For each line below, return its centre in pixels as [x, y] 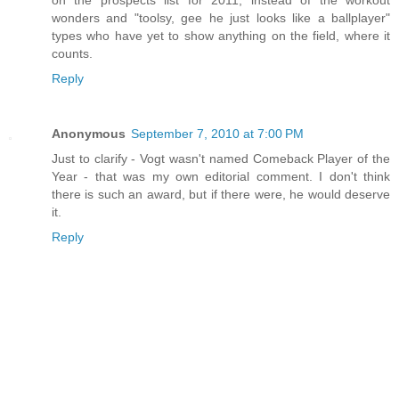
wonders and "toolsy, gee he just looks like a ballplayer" [221, 17]
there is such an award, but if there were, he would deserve [221, 194]
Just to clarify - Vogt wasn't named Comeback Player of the [221, 158]
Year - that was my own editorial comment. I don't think [221, 176]
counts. [72, 53]
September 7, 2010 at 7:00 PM [217, 133]
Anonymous [89, 133]
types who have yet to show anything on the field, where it [221, 35]
